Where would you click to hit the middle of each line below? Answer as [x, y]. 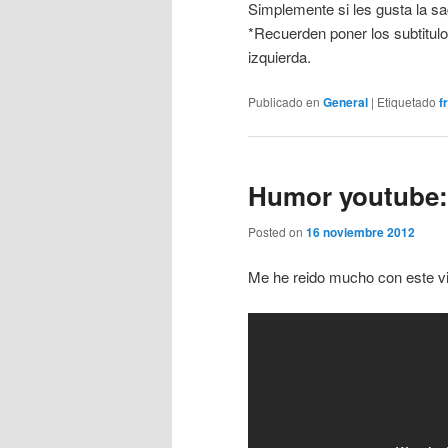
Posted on [277, 231]
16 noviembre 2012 [360, 231]
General [345, 102]
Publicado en [284, 102]
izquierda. [279, 56]
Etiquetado [406, 102]
